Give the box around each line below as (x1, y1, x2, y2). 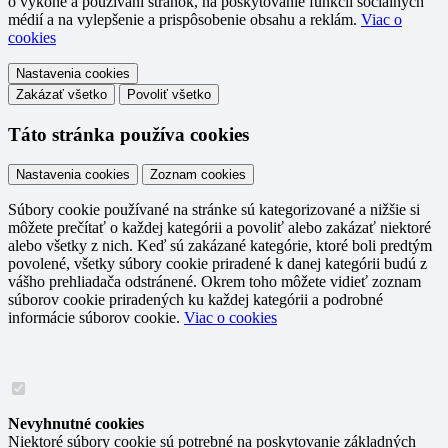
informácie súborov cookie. (8, 309, 184, 327)
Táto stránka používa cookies (8, 123, 249, 145)
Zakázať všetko (16, 87, 107, 103)
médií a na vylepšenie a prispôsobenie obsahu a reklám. (8, 11, 361, 29)
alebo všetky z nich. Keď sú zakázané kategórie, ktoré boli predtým (8, 237, 432, 255)
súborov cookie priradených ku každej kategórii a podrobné (8, 291, 383, 309)
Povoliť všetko (127, 87, 211, 103)
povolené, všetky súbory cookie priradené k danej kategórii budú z (8, 255, 427, 273)
